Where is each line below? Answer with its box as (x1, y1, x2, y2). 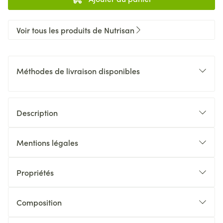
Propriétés (16, 167, 54, 178)
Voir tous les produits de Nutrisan (16, 24, 134, 35)
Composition (16, 197, 62, 208)
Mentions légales (16, 137, 78, 148)
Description (16, 107, 58, 118)
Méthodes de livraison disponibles (16, 65, 140, 76)
